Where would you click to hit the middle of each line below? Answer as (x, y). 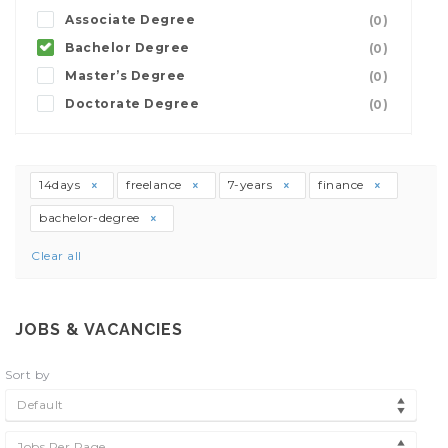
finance (342, 184)
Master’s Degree (125, 75)
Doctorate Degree (132, 103)
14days (61, 184)
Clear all (56, 255)
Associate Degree (130, 19)
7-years (251, 184)
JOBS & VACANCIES (99, 329)
